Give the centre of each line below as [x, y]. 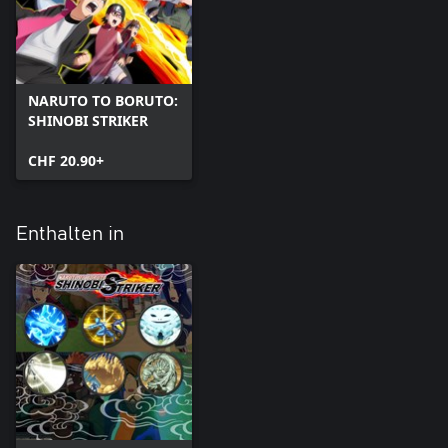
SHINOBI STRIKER [88, 121]
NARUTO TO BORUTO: [103, 101]
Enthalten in [70, 234]
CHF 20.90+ [66, 161]
